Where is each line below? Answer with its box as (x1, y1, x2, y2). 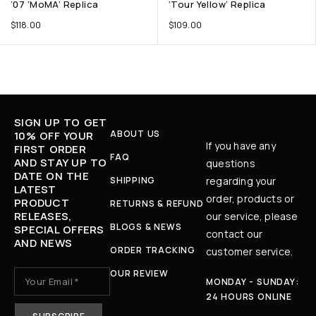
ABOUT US (110, 127, 161, 140)
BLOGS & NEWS (110, 220, 182, 233)
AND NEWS (14, 235, 73, 250)
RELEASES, (14, 208, 72, 224)
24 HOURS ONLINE (206, 290, 292, 303)
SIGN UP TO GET (14, 114, 107, 130)
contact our (206, 226, 263, 241)
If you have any (206, 138, 276, 152)
